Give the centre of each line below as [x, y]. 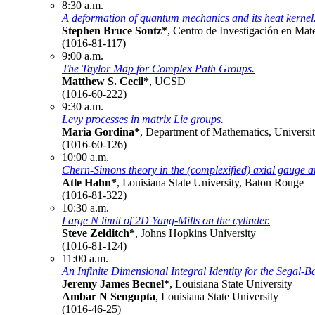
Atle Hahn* [89, 182]
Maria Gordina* [101, 131]
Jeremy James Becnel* [116, 283]
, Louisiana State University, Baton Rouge [210, 182]
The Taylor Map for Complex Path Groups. [158, 68]
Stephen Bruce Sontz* [115, 30]
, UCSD [167, 81]
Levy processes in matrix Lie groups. [143, 119]
